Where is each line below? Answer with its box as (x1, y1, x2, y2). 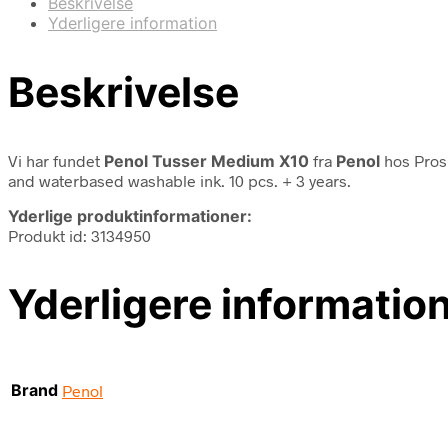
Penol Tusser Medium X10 (104, 150, 309, 171)
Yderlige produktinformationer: (8, 205, 252, 226)
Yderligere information (48, 12, 217, 33)
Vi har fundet (8, 150, 104, 170)
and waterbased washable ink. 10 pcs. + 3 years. (8, 170, 351, 190)
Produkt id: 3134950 (8, 225, 151, 245)
